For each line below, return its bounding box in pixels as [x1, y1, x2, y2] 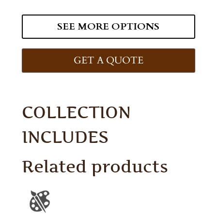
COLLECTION [21, 102, 131, 123]
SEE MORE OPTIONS [57, 20, 160, 33]
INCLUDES [21, 127, 108, 147]
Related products [21, 156, 168, 177]
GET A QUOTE [73, 54, 143, 67]
